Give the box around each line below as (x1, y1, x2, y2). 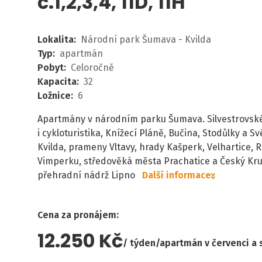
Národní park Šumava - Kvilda (81, 34, 211, 45)
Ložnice (37, 90, 71, 101)
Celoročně (71, 62, 114, 73)
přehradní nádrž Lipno (37, 170, 135, 181)
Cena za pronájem (37, 209, 116, 220)
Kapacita (37, 76, 77, 87)
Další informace (142, 170, 211, 181)
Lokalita (37, 34, 74, 45)
